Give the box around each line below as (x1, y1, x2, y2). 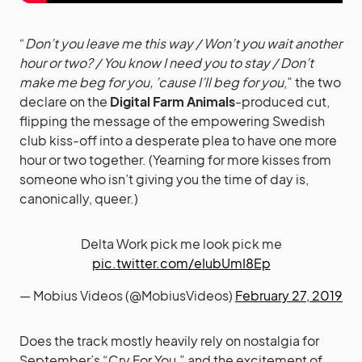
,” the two (284, 73, 341, 90)
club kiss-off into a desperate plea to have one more (19, 131, 337, 149)
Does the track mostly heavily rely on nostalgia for (19, 331, 319, 349)
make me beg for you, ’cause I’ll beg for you (19, 73, 284, 90)
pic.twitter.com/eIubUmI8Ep (91, 254, 271, 271)
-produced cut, (235, 92, 330, 110)
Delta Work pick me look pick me (80, 234, 282, 252)
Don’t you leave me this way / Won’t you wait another (25, 34, 342, 52)
